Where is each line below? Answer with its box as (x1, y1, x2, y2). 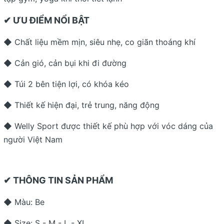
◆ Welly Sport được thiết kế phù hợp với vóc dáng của (3, 120, 213, 131)
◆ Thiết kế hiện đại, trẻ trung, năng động (3, 99, 159, 110)
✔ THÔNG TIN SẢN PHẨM (3, 174, 113, 185)
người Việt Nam (3, 134, 62, 144)
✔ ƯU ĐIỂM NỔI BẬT (3, 14, 89, 25)
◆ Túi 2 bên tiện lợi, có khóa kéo (3, 78, 131, 89)
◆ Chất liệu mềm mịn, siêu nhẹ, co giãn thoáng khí (3, 36, 195, 47)
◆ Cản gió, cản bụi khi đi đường (3, 57, 126, 68)
